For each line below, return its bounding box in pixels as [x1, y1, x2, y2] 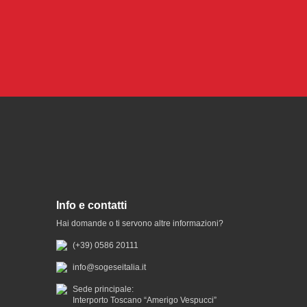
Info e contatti [56, 199, 127, 211]
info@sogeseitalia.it [73, 262, 146, 272]
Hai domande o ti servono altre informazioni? [56, 219, 223, 228]
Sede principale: [73, 284, 134, 294]
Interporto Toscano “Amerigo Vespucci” [73, 295, 217, 305]
